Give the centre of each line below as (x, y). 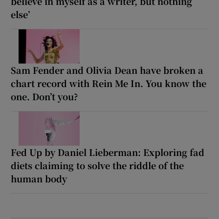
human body (39, 178)
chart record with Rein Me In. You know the (109, 83)
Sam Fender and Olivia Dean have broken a (107, 70)
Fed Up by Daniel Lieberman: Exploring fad (108, 152)
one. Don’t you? (45, 96)
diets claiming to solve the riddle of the (98, 165)
